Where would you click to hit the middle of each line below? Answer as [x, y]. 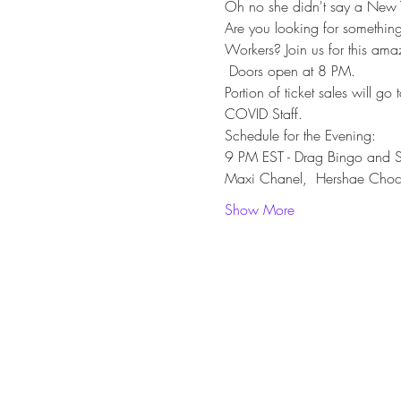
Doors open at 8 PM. [290, 71]
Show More [259, 209]
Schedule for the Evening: [300, 135]
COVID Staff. [263, 114]
